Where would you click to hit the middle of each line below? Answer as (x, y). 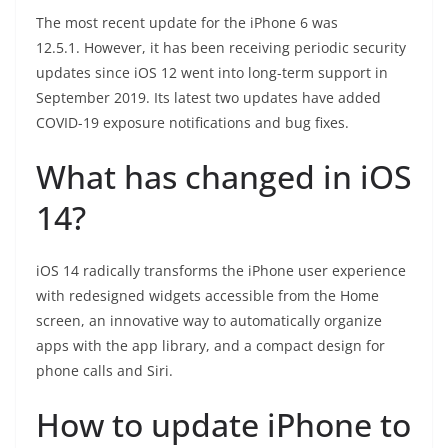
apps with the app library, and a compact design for (210, 345)
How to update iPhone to (223, 424)
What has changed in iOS (224, 176)
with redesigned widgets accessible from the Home (207, 295)
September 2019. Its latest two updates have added (208, 97)
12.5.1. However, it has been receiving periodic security (221, 47)
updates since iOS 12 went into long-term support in (212, 72)
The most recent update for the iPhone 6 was (187, 22)
